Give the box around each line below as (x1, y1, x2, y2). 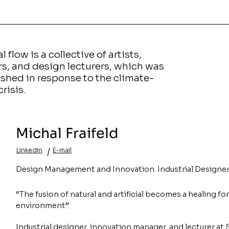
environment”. (15, 200, 70, 210)
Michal (16, 124, 62, 142)
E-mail (53, 146, 72, 154)
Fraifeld (65, 124, 119, 142)
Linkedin (16, 146, 42, 154)
